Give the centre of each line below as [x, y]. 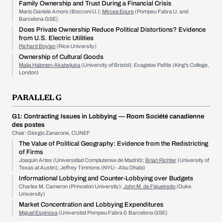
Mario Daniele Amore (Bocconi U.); [60, 11]
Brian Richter [161, 160]
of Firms [31, 152]
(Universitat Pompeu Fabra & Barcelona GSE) [112, 213]
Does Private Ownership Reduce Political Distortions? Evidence [112, 30]
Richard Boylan [37, 46]
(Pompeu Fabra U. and [161, 11]
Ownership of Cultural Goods [61, 57]
